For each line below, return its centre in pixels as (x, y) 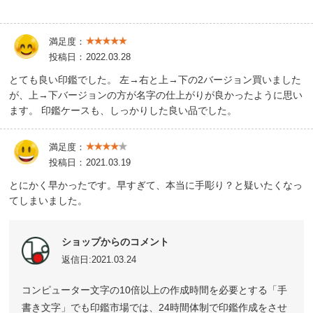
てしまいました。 (49, 200)
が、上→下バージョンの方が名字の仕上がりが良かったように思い (156, 95)
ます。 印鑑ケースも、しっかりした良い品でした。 (123, 110)
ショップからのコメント (116, 241)
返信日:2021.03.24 (99, 259)
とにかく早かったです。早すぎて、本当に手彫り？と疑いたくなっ (156, 185)
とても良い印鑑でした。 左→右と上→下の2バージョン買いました (155, 79)
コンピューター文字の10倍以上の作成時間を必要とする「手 (155, 290)
